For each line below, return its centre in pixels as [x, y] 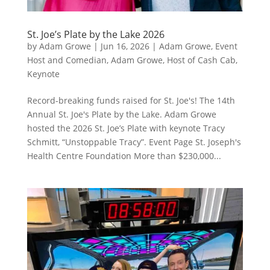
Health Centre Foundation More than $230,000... [124, 155]
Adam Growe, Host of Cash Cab [173, 60]
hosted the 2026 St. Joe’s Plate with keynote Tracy [126, 128]
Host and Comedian [67, 60]
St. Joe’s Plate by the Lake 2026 [96, 34]
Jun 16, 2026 [125, 46]
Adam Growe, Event [198, 46]
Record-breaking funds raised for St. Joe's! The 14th [131, 100]
